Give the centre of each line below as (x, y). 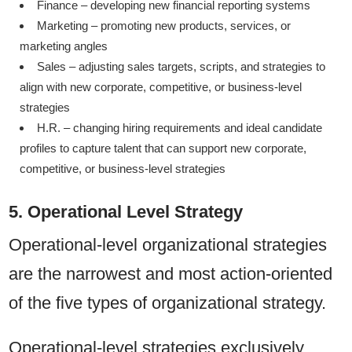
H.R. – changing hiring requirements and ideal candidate (179, 127)
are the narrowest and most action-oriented (171, 273)
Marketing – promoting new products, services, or (163, 25)
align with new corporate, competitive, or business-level (161, 86)
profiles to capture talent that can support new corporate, (163, 148)
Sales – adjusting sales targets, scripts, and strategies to (181, 66)
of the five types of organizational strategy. (170, 302)
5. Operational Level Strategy (126, 211)
